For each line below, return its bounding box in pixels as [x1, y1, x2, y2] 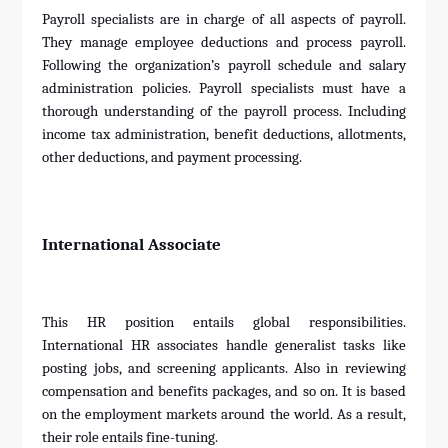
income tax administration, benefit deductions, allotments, [42, 126, 406, 144]
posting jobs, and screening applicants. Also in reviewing [42, 360, 406, 378]
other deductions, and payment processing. [42, 149, 303, 167]
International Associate [42, 234, 222, 255]
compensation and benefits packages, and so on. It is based [42, 383, 406, 401]
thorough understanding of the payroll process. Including [42, 103, 406, 121]
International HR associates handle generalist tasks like [42, 337, 406, 355]
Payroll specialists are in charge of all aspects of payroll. [42, 11, 406, 29]
